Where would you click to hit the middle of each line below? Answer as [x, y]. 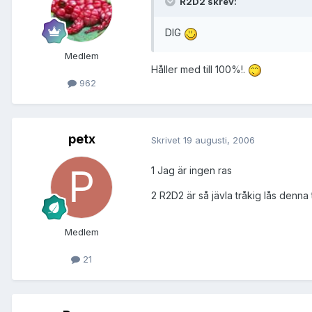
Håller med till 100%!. [200, 69]
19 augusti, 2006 [219, 140]
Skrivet [167, 140]
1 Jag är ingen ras [192, 170]
